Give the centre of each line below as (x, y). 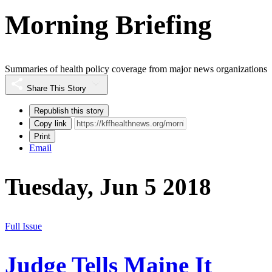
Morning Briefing (108, 25)
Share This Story (56, 89)
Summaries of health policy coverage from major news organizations (136, 69)
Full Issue (23, 226)
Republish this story (69, 111)
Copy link (50, 124)
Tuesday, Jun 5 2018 (108, 187)
